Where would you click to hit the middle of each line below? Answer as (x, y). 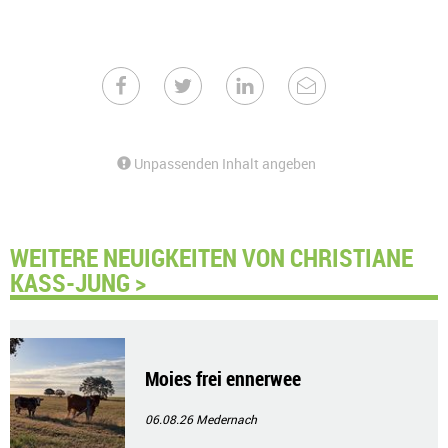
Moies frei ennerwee (223, 378)
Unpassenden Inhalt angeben (223, 163)
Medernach (226, 419)
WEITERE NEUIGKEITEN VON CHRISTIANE (211, 257)
